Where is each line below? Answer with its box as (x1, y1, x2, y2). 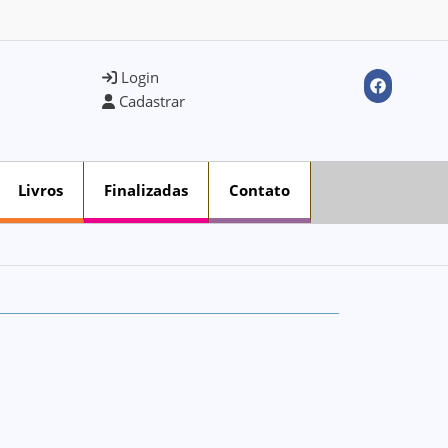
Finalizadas (104, 180, 188, 200)
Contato (229, 180, 290, 200)
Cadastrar (115, 91, 186, 111)
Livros (18, 180, 63, 200)
